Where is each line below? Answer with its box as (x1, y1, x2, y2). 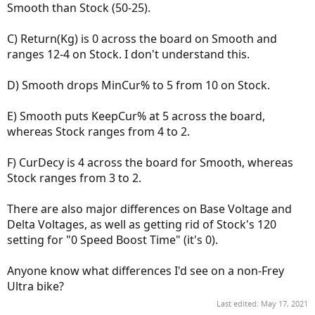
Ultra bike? (7, 278, 64, 295)
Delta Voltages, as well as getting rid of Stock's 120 (7, 217, 276, 233)
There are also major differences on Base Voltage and (7, 201, 292, 217)
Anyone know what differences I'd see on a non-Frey (7, 263, 284, 279)
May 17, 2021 (261, 297, 308, 309)
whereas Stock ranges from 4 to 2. (7, 124, 190, 140)
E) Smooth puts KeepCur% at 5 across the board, (7, 108, 265, 124)
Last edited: (217, 297, 261, 309)
